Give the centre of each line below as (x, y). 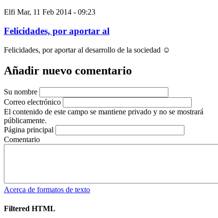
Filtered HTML (30, 208)
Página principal (29, 129)
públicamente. (25, 120)
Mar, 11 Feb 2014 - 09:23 (56, 12)
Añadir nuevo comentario (68, 70)
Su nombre (21, 91)
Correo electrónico (32, 102)
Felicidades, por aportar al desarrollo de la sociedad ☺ (87, 50)
